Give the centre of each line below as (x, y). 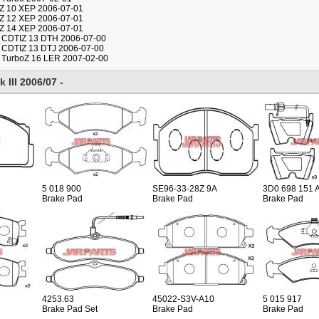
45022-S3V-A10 (183, 299)
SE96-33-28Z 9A (185, 189)
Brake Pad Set (70, 309)
